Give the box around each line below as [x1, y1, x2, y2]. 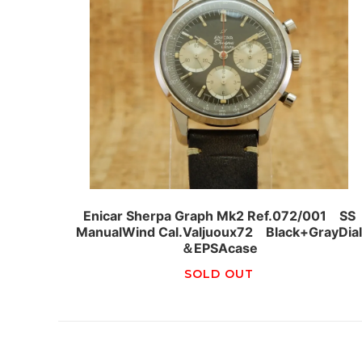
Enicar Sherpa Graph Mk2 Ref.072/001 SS [82, 207, 356, 224]
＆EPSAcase [180, 239, 258, 256]
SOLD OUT [184, 266, 255, 281]
